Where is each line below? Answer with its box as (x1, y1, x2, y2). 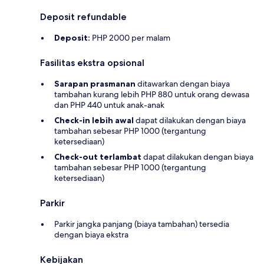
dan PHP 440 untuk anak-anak (54, 100, 164, 111)
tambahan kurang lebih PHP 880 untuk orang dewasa (54, 89, 249, 100)
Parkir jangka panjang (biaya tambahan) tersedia (54, 219, 229, 230)
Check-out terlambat (54, 151, 141, 163)
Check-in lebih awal (54, 115, 134, 126)
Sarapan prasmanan (54, 78, 136, 90)
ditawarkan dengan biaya (136, 78, 230, 90)
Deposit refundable (40, 11, 127, 23)
